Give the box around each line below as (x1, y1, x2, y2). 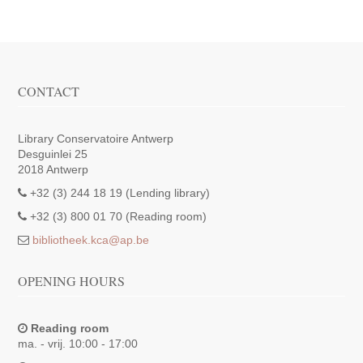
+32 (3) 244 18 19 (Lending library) (27, 186, 211, 199)
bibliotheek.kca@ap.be (32, 233, 150, 246)
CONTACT (18, 83, 80, 100)
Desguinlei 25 (18, 147, 88, 160)
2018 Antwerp (18, 163, 89, 176)
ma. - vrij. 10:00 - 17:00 (18, 337, 139, 350)
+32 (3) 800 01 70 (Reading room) (27, 210, 207, 223)
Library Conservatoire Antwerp (18, 132, 174, 145)
